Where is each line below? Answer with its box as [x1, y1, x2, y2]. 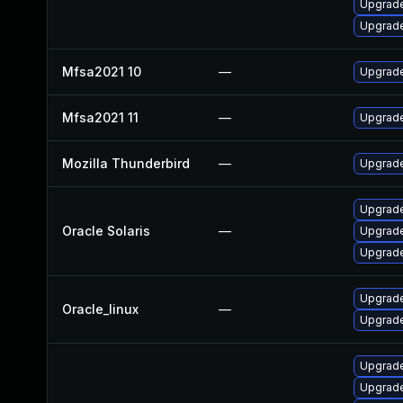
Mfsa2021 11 [62, 110, 139, 125]
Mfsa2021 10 [62, 64, 141, 79]
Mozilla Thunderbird [62, 156, 190, 171]
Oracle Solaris [62, 223, 150, 238]
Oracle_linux [62, 301, 139, 317]
